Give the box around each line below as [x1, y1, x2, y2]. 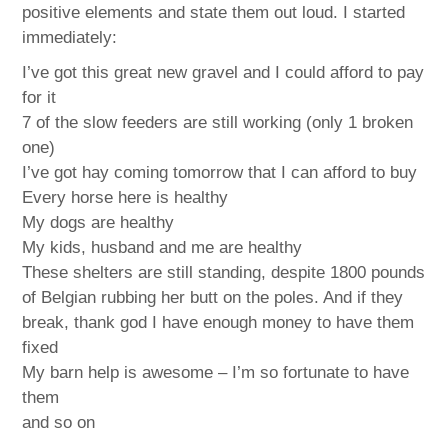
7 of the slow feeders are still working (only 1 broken [22, 113, 414, 133]
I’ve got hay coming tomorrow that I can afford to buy [22, 163, 418, 183]
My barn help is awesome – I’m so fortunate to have [22, 363, 410, 383]
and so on [22, 413, 96, 433]
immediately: [22, 28, 118, 48]
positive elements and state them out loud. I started [22, 3, 406, 23]
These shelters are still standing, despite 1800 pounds [22, 263, 426, 283]
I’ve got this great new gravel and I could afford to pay [22, 63, 425, 83]
